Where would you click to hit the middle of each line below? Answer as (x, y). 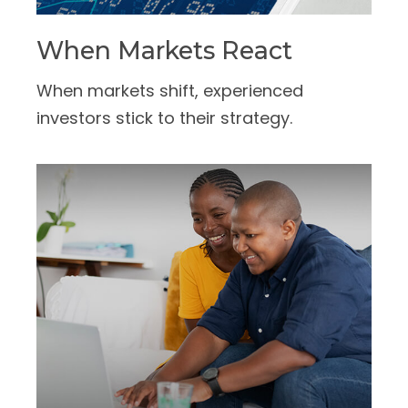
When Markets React (164, 51)
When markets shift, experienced (170, 91)
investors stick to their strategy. (164, 118)
